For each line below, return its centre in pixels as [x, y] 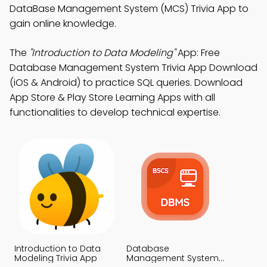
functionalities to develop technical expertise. [115, 112]
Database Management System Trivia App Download [133, 68]
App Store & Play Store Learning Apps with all [112, 97]
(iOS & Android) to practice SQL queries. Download [126, 83]
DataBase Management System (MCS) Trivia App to [129, 9]
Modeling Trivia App [56, 258]
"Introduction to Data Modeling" [102, 53]
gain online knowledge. [63, 24]
